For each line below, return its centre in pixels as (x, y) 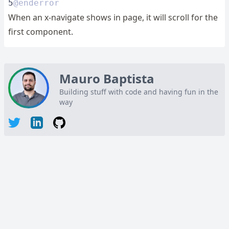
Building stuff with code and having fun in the (139, 92)
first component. (41, 32)
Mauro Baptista (107, 78)
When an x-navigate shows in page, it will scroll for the (113, 17)
